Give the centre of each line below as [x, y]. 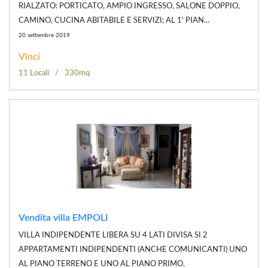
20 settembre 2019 [44, 35]
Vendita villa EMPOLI [63, 217]
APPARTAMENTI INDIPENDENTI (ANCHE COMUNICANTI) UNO [133, 249]
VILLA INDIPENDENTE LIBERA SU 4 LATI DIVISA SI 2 [113, 235]
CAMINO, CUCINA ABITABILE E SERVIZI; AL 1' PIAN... [114, 20]
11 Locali [34, 73]
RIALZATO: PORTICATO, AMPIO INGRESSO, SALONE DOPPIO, [129, 6]
